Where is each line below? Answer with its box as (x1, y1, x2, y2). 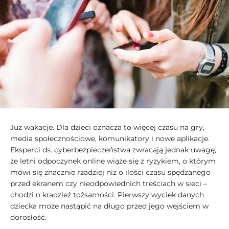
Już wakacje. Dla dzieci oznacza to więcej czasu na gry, (10, 123, 204, 132)
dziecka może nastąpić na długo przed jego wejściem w (10, 201, 209, 211)
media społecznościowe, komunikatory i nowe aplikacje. (10, 134, 210, 144)
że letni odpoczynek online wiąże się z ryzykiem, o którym (10, 156, 216, 166)
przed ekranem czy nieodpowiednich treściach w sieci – (10, 179, 207, 189)
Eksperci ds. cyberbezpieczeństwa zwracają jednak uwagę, (10, 145, 216, 155)
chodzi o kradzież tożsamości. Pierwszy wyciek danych (10, 190, 204, 200)
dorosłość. (10, 213, 47, 222)
